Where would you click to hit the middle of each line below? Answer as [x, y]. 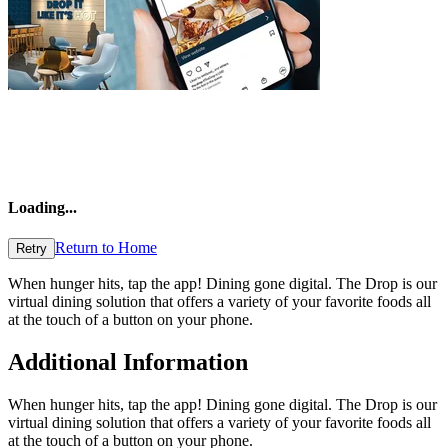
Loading [36, 207]
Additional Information [128, 362]
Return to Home [106, 248]
